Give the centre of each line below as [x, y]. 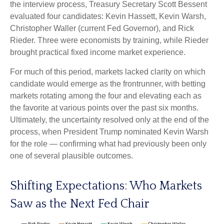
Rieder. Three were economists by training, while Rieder [109, 40]
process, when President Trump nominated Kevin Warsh [109, 132]
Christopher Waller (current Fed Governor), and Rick [102, 28]
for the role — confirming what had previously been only [108, 144]
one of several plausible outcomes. [71, 156]
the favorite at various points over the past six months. [104, 108]
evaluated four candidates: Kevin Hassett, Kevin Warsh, [108, 16]
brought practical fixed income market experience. [98, 52]
